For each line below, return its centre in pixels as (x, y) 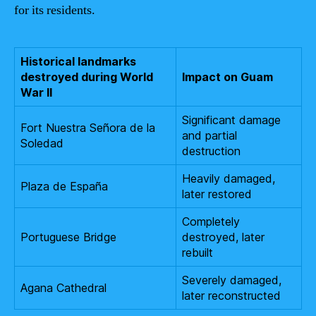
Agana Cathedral (63, 287)
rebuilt (197, 252)
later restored (217, 194)
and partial (209, 135)
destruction (211, 151)
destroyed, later (223, 237)
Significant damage (231, 120)
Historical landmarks (78, 61)
